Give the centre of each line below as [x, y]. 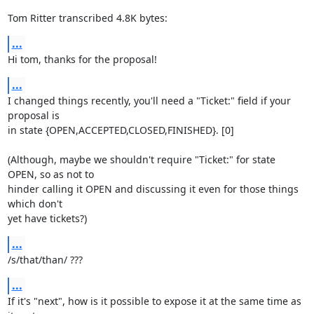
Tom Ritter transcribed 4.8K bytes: [87, 18]
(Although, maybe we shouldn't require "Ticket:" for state [141, 159]
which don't [35, 204]
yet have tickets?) [47, 218]
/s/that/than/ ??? [45, 260]
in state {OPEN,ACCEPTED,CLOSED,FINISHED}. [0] [121, 130]
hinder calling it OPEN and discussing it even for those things [153, 189]
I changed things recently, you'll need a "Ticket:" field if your [149, 101]
